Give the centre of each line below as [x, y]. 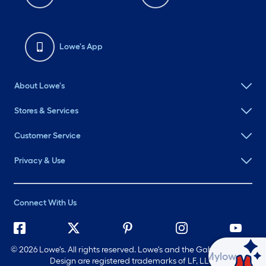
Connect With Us [45, 153]
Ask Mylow [210, 256]
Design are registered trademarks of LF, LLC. [133, 211]
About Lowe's [39, 36]
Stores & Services [46, 61]
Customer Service [47, 85]
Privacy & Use [40, 110]
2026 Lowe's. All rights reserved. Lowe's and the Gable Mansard [137, 199]
